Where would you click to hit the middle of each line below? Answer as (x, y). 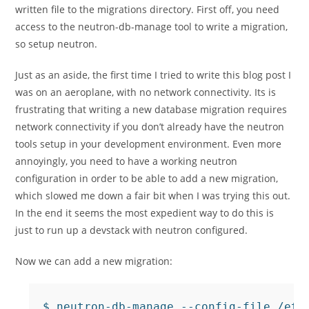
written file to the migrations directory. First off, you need (148, 9)
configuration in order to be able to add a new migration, (147, 178)
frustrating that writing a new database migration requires (151, 109)
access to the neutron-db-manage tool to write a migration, (152, 27)
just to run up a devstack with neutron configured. (132, 230)
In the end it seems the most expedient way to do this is (145, 213)
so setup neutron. (57, 44)
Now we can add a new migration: (94, 261)
